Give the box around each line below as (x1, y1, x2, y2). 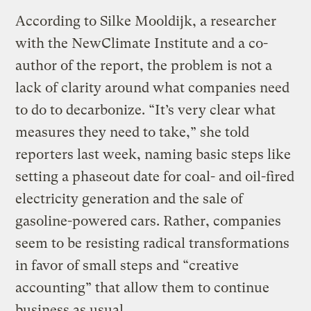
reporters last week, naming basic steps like (15, 146, 292, 163)
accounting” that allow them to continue (15, 280, 270, 296)
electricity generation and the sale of (15, 191, 244, 208)
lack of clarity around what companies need (15, 80, 290, 96)
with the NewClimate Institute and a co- (15, 35, 269, 52)
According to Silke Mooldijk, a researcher (15, 13, 277, 30)
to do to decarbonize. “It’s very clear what (15, 102, 276, 119)
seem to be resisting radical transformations (15, 235, 290, 252)
